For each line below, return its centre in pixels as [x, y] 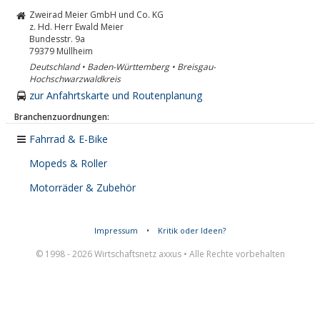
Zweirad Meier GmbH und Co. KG [96, 15]
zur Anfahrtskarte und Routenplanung [116, 95]
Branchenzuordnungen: [62, 117]
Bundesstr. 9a [57, 39]
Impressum [116, 230]
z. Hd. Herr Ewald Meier [76, 27]
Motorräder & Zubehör [82, 187]
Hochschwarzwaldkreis [75, 79]
